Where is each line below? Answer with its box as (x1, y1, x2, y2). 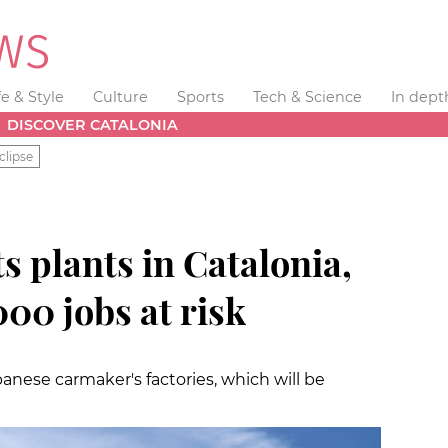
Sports (176, 88, 224, 106)
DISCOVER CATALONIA (7, 115, 179, 134)
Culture (93, 88, 149, 106)
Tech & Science (252, 88, 362, 106)
